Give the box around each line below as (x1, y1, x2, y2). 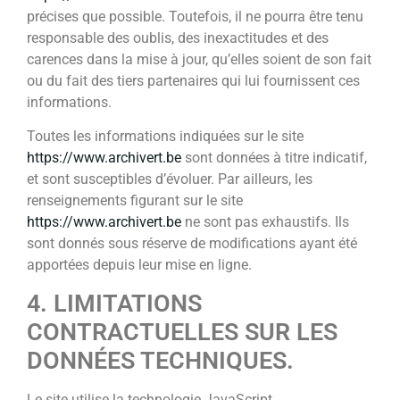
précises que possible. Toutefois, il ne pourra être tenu (27, 7, 363, 25)
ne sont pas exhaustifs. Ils (181, 213, 349, 231)
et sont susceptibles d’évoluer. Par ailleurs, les (27, 171, 312, 188)
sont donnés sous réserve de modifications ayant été (27, 235, 357, 253)
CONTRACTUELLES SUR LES (27, 317, 337, 346)
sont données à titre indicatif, (181, 149, 367, 167)
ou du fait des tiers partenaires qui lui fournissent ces (27, 71, 360, 89)
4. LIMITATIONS (27, 288, 202, 318)
